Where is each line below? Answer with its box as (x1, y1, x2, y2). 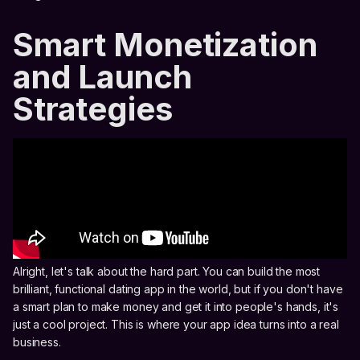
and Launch (13, 56, 192, 96)
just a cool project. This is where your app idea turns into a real (13, 317, 339, 331)
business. (13, 334, 61, 349)
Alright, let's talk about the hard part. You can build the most (13, 264, 321, 278)
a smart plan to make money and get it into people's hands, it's (13, 299, 339, 313)
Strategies (13, 88, 173, 129)
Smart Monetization (13, 24, 317, 64)
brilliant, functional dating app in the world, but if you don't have (13, 281, 343, 296)
